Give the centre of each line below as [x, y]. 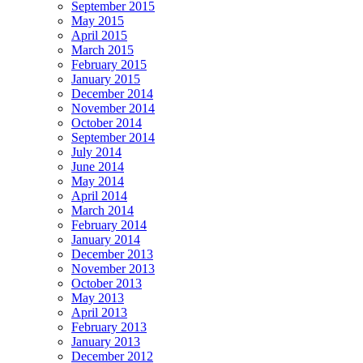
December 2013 [112, 254]
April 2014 [99, 196]
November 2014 [113, 109]
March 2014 [102, 211]
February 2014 [109, 225]
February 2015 [109, 65]
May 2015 [98, 21]
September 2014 [113, 138]
